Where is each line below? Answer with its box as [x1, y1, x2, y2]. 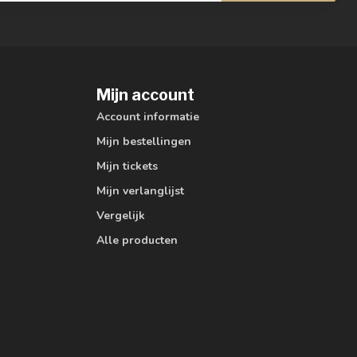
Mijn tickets [96, 158, 158, 174]
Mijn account [96, 84, 194, 104]
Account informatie [96, 108, 199, 124]
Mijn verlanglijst [96, 182, 184, 198]
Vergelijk [96, 207, 145, 223]
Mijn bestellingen [96, 133, 191, 149]
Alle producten [96, 232, 178, 248]
